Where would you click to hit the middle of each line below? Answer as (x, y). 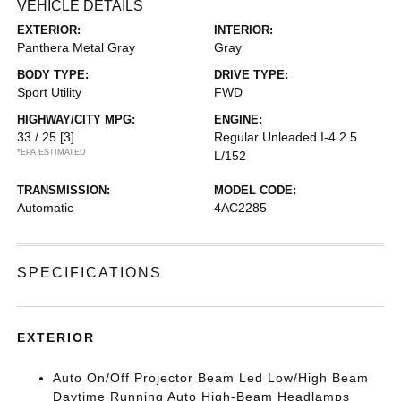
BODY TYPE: (53, 75)
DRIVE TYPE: (251, 75)
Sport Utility (50, 92)
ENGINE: (238, 119)
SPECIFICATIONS (90, 273)
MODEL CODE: (255, 190)
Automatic (46, 208)
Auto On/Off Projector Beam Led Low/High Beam (211, 378)
